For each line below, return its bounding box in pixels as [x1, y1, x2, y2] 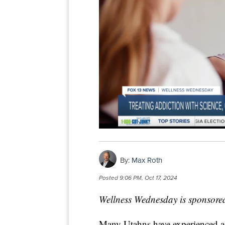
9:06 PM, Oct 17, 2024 [120, 173, 177, 182]
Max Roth [132, 155, 162, 166]
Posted [99, 173, 120, 182]
